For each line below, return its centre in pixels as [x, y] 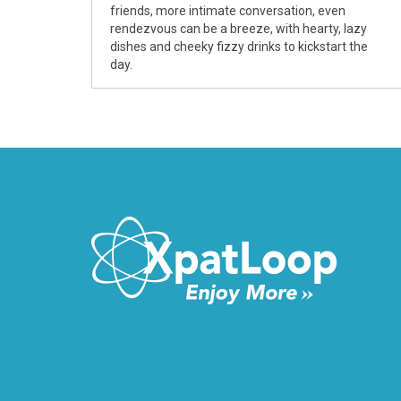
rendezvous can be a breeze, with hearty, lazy [239, 28]
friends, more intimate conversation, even [228, 10]
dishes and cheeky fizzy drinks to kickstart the [239, 46]
